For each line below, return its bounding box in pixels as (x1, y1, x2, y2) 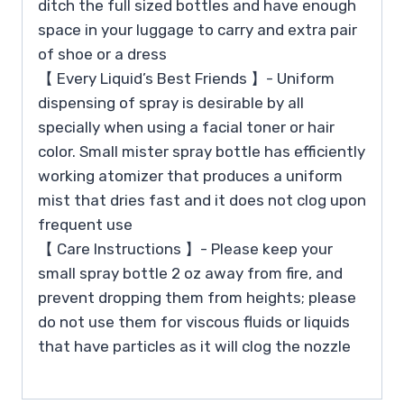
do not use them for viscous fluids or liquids (38, 312, 350, 331)
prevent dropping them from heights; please (38, 288, 356, 307)
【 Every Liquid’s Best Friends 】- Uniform (38, 69, 335, 87)
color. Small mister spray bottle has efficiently (38, 142, 365, 161)
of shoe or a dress (38, 44, 167, 63)
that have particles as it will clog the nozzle (38, 336, 351, 355)
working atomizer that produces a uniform (38, 166, 343, 185)
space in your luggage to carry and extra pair (38, 20, 357, 39)
